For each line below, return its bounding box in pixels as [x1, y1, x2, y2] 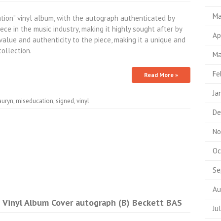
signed [56, 97, 74, 105]
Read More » [144, 71, 178, 78]
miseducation [16, 97, 53, 105]
